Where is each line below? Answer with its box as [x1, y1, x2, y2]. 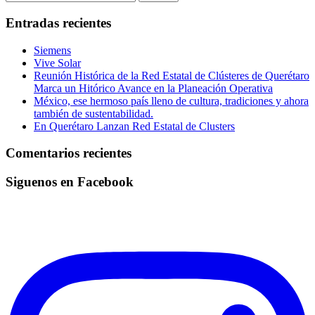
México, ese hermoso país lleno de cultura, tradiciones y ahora [34, 94, 309, 107]
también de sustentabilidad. [34, 107, 153, 120]
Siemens [34, 44, 71, 56]
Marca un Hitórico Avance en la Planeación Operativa [34, 82, 273, 94]
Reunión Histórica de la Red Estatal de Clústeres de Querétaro [34, 69, 309, 82]
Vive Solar [34, 56, 81, 69]
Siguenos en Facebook [6, 174, 134, 190]
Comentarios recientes [6, 146, 131, 161]
